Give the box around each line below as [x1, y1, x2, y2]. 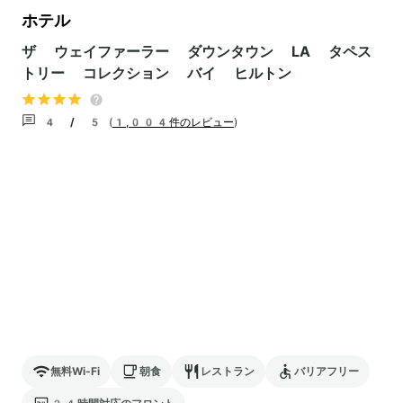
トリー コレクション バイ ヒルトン [22, 64, 291, 82]
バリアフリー [294, 364, 359, 378]
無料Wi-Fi [50, 364, 100, 378]
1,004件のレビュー [112, 116, 234, 130]
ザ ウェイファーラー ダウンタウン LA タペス [22, 42, 372, 60]
